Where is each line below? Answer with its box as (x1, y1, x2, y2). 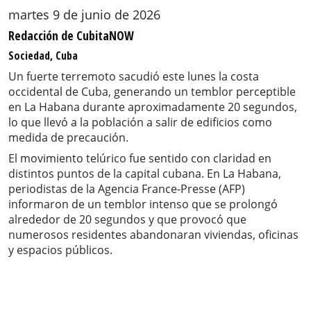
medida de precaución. (8, 130, 128, 146)
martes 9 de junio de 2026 (8, 6, 160, 24)
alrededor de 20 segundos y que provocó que (8, 212, 246, 228)
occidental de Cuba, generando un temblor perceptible (8, 84, 296, 100)
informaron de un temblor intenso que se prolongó (8, 196, 278, 212)
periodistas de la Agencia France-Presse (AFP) (8, 181, 245, 197)
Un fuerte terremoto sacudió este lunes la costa (8, 69, 259, 85)
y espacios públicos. (8, 242, 112, 258)
